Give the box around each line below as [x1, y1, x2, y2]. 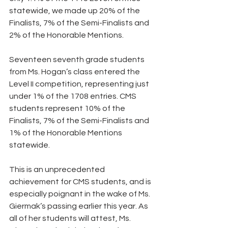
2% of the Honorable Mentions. [9, 31, 125, 39]
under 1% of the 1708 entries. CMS [9, 92, 138, 100]
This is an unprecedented [9, 165, 106, 174]
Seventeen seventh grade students [9, 55, 146, 64]
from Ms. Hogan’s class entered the [9, 68, 141, 76]
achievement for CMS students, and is [9, 178, 153, 186]
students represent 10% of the [9, 104, 127, 112]
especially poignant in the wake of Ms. [9, 190, 152, 198]
